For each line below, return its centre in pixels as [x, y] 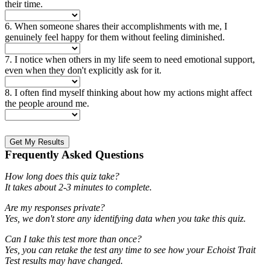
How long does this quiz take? [62, 176]
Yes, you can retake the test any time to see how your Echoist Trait [130, 250]
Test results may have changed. [64, 260]
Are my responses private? [55, 207]
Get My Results [37, 142]
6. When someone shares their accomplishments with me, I [116, 26]
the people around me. [47, 103]
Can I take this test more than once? [73, 239]
